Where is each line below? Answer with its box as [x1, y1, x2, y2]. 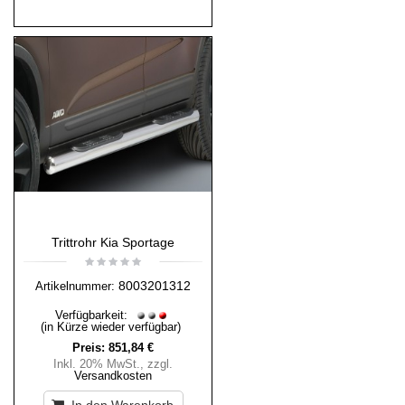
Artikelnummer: [35, 279, 115, 294]
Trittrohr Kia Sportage [52, 235, 174, 250]
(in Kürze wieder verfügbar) [41, 320, 181, 334]
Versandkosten [74, 369, 152, 383]
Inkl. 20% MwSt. [53, 357, 140, 372]
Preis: [72, 341, 105, 355]
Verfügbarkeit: [54, 308, 131, 323]
